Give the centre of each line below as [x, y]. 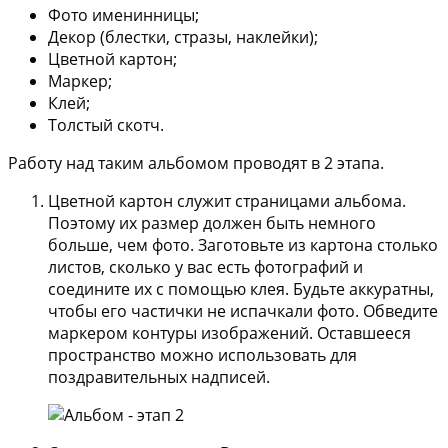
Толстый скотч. [106, 124]
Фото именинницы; [123, 14]
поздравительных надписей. [159, 376]
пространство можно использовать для [202, 354]
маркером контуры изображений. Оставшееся [229, 332]
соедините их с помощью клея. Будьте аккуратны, [241, 288]
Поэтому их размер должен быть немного [212, 222]
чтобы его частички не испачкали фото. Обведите [243, 310]
